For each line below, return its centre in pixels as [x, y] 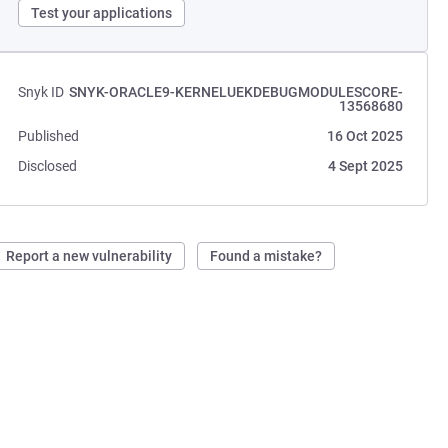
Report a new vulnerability [89, 256]
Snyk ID [41, 92]
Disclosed [48, 166]
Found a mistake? [266, 256]
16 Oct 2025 [364, 136]
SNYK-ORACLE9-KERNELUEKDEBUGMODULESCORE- [235, 92]
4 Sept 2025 [365, 166]
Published [49, 136]
